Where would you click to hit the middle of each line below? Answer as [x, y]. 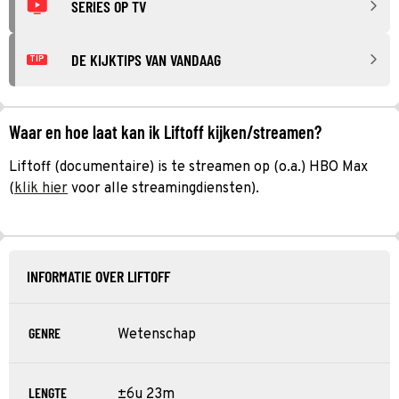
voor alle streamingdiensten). [163, 188]
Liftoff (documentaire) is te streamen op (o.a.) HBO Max [188, 167]
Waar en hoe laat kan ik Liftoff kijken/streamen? [165, 131]
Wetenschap [157, 334]
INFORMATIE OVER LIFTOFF [98, 276]
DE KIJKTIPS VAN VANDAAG [146, 59]
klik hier [41, 188]
